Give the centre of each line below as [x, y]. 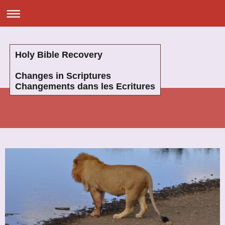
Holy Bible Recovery [59, 55]
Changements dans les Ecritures [85, 86]
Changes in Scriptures [63, 76]
